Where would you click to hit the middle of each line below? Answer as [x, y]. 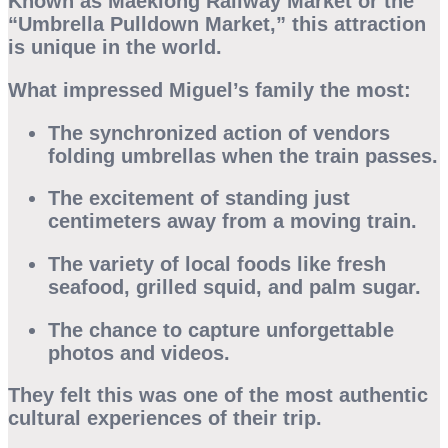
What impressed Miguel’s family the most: [209, 89]
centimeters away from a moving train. [232, 221]
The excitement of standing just [199, 198]
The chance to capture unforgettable [221, 329]
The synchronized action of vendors [219, 132]
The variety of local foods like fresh [217, 263]
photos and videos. [139, 352]
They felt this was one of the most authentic [218, 395]
